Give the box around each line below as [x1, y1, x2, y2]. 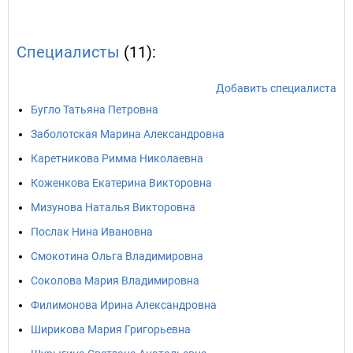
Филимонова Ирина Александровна [31, 299, 217, 311]
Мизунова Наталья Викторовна [31, 201, 195, 214]
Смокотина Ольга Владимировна [31, 250, 203, 262]
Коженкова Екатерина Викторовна [31, 176, 212, 189]
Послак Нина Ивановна [31, 225, 153, 238]
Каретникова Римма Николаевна [31, 152, 203, 165]
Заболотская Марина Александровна [31, 128, 225, 140]
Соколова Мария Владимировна [31, 274, 199, 287]
